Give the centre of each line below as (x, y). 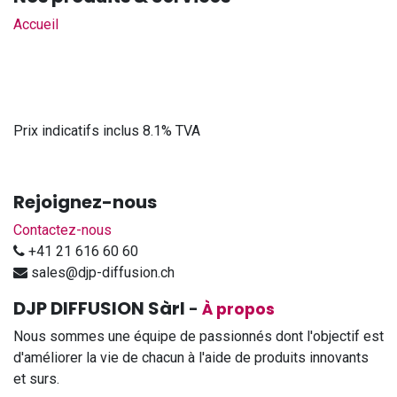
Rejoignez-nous (85, 202)
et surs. (38, 379)
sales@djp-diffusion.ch (103, 273)
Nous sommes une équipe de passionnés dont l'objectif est (198, 337)
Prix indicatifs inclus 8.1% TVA (107, 131)
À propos (238, 310)
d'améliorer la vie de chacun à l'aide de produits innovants (191, 358)
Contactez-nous (62, 230)
